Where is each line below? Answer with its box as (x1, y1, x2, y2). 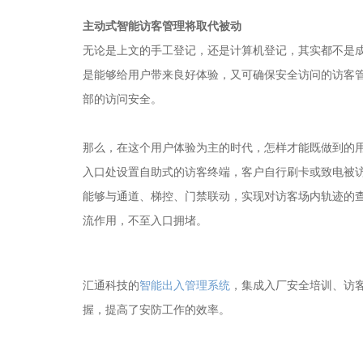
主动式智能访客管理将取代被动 (83, 19, 241, 32)
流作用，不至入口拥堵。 (83, 213, 207, 227)
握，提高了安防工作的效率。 (83, 302, 230, 316)
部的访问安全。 (83, 92, 162, 105)
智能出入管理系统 (139, 278, 230, 292)
